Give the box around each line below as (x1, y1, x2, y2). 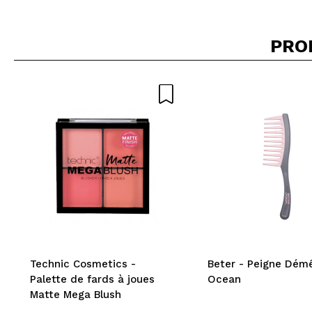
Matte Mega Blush (30, 288, 121, 301)
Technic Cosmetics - (30, 257, 136, 270)
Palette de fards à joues (30, 272, 155, 286)
